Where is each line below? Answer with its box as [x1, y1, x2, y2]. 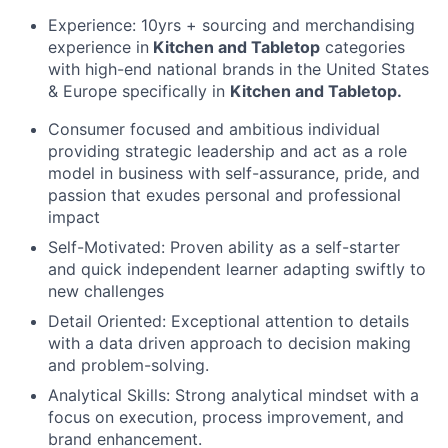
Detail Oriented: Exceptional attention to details [48, 311, 409, 331]
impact [48, 207, 100, 227]
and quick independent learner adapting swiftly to [48, 259, 426, 279]
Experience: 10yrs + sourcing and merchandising [48, 15, 415, 35]
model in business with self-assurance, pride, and [48, 163, 420, 183]
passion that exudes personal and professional [48, 185, 401, 205]
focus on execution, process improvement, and [48, 407, 404, 427]
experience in [48, 37, 149, 57]
